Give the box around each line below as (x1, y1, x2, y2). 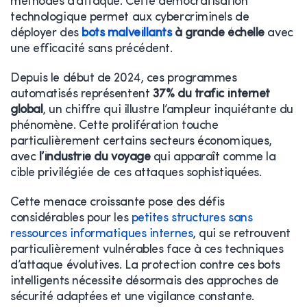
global (10, 103, 43, 116)
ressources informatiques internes (10, 227, 193, 241)
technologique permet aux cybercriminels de (10, 10, 249, 24)
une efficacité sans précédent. (10, 42, 173, 56)
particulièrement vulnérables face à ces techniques (10, 243, 284, 256)
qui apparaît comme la (150, 150, 276, 164)
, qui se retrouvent (193, 227, 291, 241)
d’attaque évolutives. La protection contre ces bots (10, 258, 281, 272)
